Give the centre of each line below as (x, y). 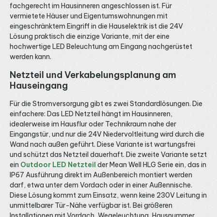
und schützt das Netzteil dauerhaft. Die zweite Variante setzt (108, 155)
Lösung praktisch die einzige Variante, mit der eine (90, 37)
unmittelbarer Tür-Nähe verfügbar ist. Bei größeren (91, 206)
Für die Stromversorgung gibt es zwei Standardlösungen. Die (106, 104)
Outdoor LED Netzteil (58, 165)
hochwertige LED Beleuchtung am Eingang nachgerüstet (101, 47)
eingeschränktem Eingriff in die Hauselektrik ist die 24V (96, 26)
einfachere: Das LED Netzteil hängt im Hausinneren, (91, 114)
